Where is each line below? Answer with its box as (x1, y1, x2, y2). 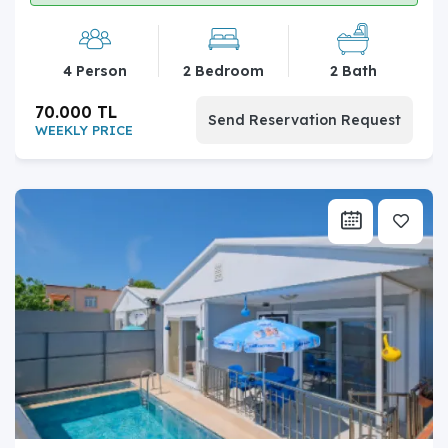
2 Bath (329, 61, 377, 80)
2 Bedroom (183, 61, 265, 80)
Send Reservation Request (208, 110, 401, 129)
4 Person (62, 61, 127, 80)
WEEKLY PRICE (35, 121, 133, 138)
